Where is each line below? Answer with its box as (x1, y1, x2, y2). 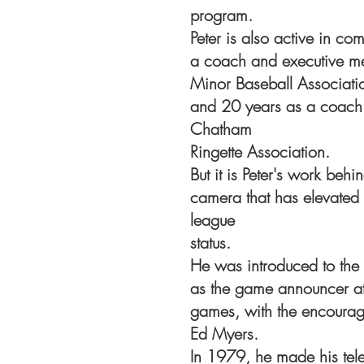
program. (190, 4, 253, 26)
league (190, 209, 235, 231)
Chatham (190, 118, 252, 140)
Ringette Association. (190, 141, 330, 162)
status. (190, 232, 231, 253)
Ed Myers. (190, 323, 258, 344)
